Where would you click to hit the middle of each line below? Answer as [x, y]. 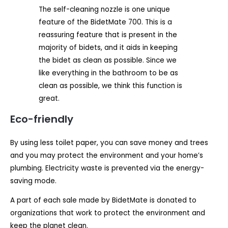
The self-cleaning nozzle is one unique [104, 9]
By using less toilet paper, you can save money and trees [109, 142]
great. [49, 98]
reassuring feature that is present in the [108, 35]
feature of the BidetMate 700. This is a [105, 22]
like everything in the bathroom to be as [108, 73]
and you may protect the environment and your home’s [107, 155]
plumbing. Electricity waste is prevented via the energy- [107, 168]
